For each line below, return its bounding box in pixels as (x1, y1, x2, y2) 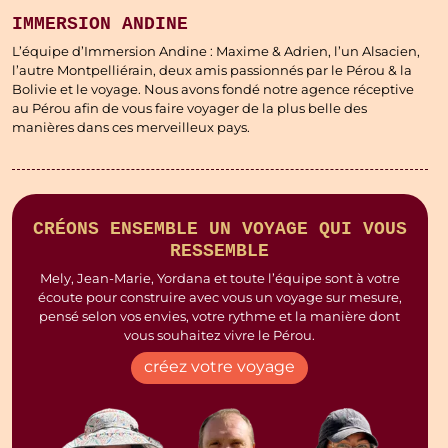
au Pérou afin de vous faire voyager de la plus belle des (12, 100, 367, 120)
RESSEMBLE (170, 240, 270, 261)
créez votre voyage (144, 356, 296, 380)
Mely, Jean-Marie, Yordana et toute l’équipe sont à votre (39, 269, 400, 289)
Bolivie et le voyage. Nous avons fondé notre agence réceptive (12, 81, 414, 101)
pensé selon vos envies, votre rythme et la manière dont (39, 307, 401, 327)
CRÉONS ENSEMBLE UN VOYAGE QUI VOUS (32, 218, 407, 239)
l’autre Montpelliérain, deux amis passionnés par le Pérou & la (12, 62, 412, 82)
